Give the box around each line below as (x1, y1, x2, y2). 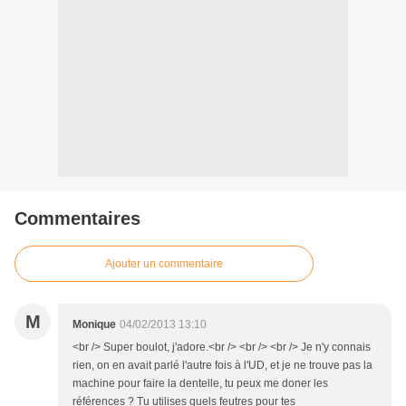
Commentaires (14, 208, 140, 229)
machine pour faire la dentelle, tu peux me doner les (72, 377, 328, 391)
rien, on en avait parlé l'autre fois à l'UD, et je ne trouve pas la (72, 359, 372, 372)
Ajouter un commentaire (105, 257, 223, 271)
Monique (72, 318, 116, 332)
